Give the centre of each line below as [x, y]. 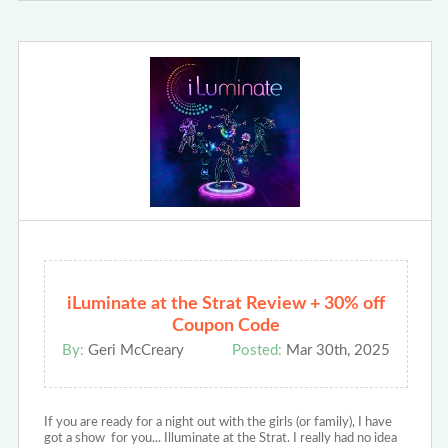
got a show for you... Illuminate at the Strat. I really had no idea [220, 439]
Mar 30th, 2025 [335, 351]
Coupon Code [225, 326]
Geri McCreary [133, 351]
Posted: [256, 351]
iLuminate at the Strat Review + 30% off [225, 304]
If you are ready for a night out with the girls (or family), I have [217, 423]
